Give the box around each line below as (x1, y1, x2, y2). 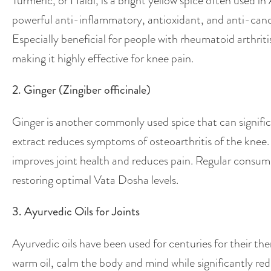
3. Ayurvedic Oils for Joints (12, 203, 140, 221)
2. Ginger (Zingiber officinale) (12, 81, 151, 99)
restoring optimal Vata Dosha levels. (12, 171, 178, 189)
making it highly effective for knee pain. (12, 50, 196, 67)
